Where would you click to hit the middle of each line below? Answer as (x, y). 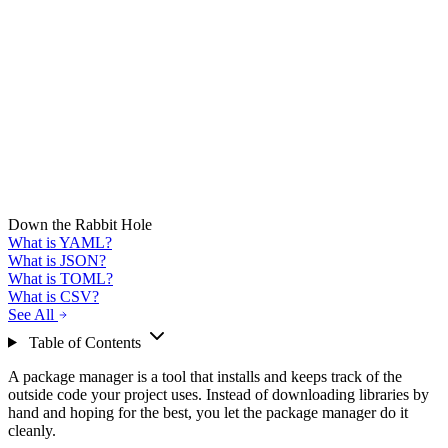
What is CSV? (53, 296)
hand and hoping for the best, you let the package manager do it (208, 412)
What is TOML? (60, 278)
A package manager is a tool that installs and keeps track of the (205, 376)
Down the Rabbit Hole (80, 224)
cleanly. (32, 430)
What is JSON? (57, 260)
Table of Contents (84, 342)
